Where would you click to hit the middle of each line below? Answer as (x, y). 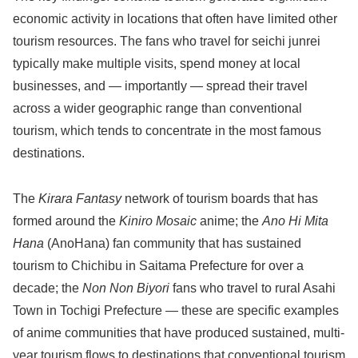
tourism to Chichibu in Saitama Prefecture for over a (158, 266)
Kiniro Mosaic (158, 221)
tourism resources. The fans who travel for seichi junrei (167, 42)
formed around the (66, 221)
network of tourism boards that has (220, 199)
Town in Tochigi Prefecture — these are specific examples (176, 311)
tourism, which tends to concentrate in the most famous (167, 131)
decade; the (48, 288)
